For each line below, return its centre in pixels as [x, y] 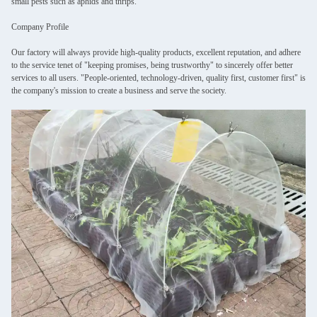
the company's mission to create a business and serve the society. [120, 91]
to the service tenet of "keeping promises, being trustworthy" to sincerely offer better [152, 65]
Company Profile [40, 27]
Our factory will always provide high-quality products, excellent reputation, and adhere [156, 52]
